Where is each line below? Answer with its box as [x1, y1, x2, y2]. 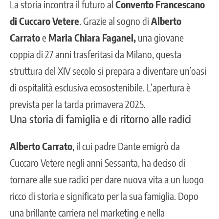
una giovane [136, 31, 184, 44]
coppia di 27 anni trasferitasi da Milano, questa [10, 47, 181, 60]
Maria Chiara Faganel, [48, 31, 136, 44]
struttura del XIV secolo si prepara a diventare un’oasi [10, 64, 206, 77]
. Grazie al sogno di [79, 14, 149, 27]
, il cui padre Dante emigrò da [72, 139, 180, 152]
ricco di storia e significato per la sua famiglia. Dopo [10, 189, 198, 202]
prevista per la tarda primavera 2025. [10, 97, 146, 110]
